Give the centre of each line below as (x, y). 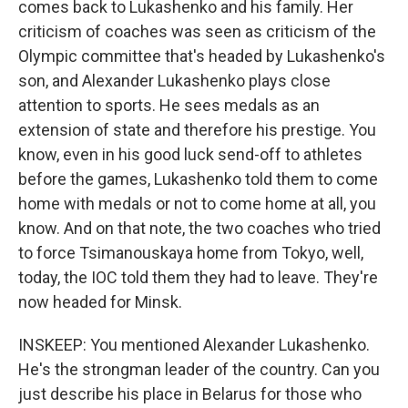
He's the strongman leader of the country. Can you (199, 369)
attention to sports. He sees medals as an (169, 105)
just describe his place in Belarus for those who (190, 394)
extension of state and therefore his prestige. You (197, 130)
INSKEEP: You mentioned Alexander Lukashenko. (194, 345)
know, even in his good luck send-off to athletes (190, 154)
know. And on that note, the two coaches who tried (199, 228)
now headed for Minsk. (100, 302)
